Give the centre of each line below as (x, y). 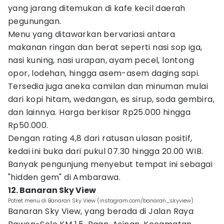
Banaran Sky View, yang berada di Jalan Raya (101, 211)
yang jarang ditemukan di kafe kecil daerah (97, 8)
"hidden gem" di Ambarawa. (64, 177)
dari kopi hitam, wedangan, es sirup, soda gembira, (111, 99)
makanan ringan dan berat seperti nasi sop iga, (105, 47)
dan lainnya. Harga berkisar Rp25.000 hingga (99, 112)
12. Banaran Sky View (52, 190)
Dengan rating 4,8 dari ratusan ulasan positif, (100, 138)
